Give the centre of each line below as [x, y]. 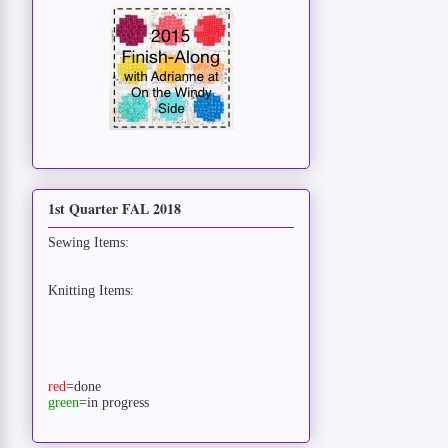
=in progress [114, 403]
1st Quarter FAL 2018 [114, 209]
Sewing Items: [88, 243]
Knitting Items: [91, 291]
